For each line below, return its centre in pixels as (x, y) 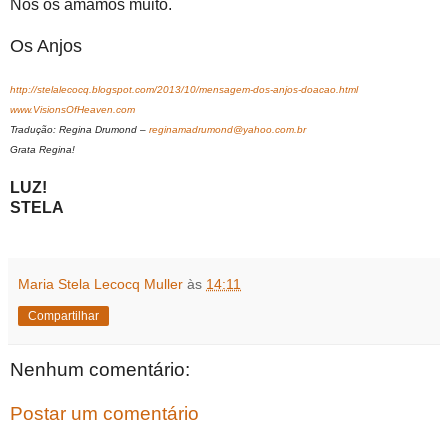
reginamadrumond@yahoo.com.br (227, 130)
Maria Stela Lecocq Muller (100, 284)
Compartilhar (63, 316)
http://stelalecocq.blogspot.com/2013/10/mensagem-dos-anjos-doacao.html (184, 90)
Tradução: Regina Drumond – (79, 130)
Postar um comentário (104, 413)
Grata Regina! (42, 150)
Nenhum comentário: (100, 370)
